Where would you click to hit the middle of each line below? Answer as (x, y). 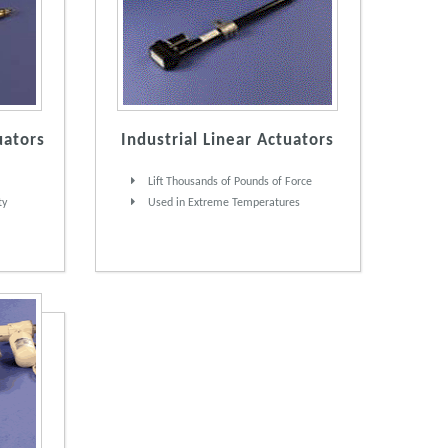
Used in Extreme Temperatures (223, 203)
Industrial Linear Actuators (228, 141)
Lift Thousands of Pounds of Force (229, 182)
